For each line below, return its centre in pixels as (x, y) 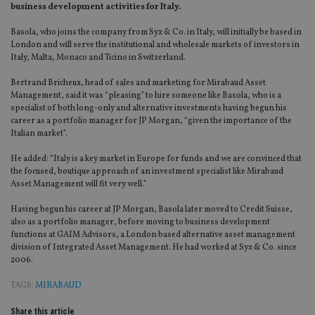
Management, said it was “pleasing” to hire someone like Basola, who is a (146, 96)
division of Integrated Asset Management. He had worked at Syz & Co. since (154, 248)
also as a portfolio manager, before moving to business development (140, 223)
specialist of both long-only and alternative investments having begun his (149, 109)
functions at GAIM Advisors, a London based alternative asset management (153, 235)
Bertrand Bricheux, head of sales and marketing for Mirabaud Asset (138, 83)
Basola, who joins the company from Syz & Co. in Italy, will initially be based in (156, 33)
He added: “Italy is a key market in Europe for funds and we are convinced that (156, 159)
